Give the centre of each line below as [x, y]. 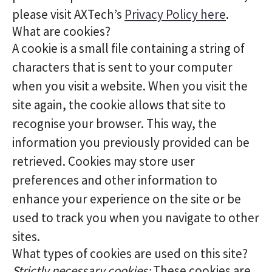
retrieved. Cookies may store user [104, 161]
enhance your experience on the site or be [127, 199]
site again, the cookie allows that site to [119, 105]
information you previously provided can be [131, 142]
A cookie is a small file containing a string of [128, 48]
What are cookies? [61, 31]
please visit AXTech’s [68, 14]
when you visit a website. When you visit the [130, 86]
